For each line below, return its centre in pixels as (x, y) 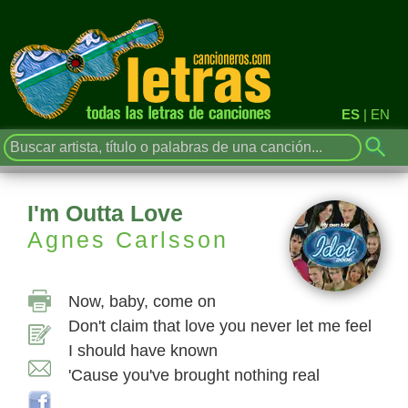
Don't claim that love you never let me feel (220, 326)
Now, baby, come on (142, 301)
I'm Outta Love (105, 213)
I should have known (143, 351)
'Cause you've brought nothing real (194, 375)
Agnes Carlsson (128, 240)
